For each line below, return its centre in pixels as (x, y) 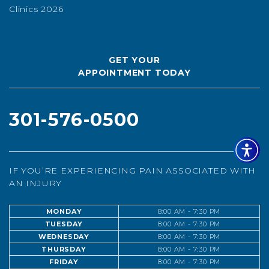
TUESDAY (64, 224)
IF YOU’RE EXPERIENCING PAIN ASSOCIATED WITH (132, 171)
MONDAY (64, 212)
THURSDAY (64, 249)
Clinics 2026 (36, 9)
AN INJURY (36, 183)
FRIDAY (64, 262)
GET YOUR (134, 60)
